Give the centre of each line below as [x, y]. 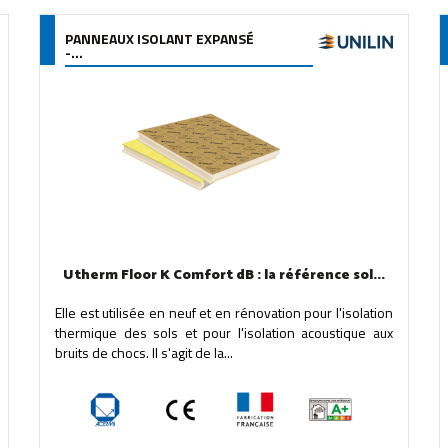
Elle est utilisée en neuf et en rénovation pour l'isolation [223, 312]
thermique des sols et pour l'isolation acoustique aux [223, 332]
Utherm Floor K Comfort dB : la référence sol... [223, 275]
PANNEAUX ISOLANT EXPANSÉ [159, 38]
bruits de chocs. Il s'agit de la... [143, 352]
